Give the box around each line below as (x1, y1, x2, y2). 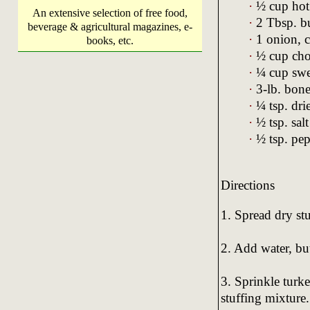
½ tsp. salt (252, 114, 309, 129)
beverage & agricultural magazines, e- (28, 21, 192, 33)
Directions (220, 177, 275, 192)
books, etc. (86, 35, 134, 46)
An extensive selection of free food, (33, 7, 188, 19)
